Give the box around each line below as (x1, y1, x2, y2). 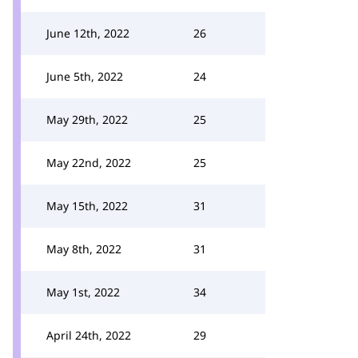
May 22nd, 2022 (46, 155, 131, 170)
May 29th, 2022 (46, 112, 128, 127)
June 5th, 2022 (46, 69, 123, 84)
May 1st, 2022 (46, 284, 120, 300)
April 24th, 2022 (46, 328, 131, 343)
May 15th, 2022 (46, 198, 128, 213)
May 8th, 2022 (46, 241, 121, 257)
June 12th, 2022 (46, 26, 129, 41)
